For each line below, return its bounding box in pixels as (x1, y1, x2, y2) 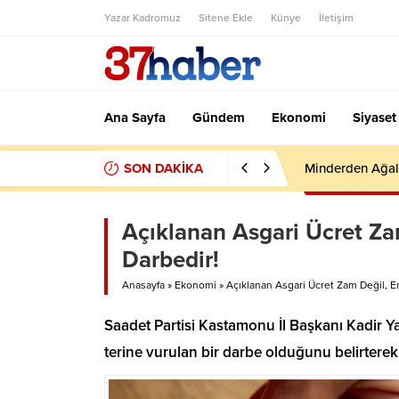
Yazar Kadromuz (104, 12, 181, 24)
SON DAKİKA (124, 160, 203, 176)
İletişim (319, 12, 354, 24)
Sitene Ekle (199, 12, 253, 24)
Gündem (192, 110, 245, 126)
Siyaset (353, 110, 396, 126)
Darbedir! (122, 246, 219, 273)
